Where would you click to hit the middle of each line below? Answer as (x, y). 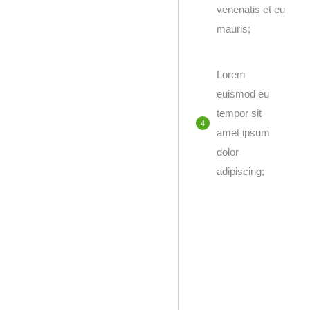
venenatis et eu (251, 9)
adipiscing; (240, 171)
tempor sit (239, 113)
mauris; (234, 29)
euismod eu (243, 94)
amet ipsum (243, 133)
